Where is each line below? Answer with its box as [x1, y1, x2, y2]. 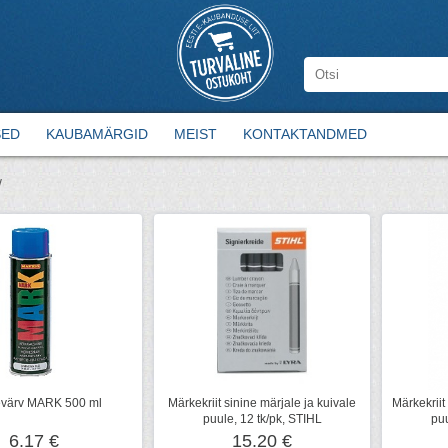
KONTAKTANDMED [243, 126, 367, 142]
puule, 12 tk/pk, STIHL [202, 413, 322, 425]
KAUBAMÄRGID [46, 126, 148, 142]
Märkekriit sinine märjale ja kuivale [168, 397, 356, 409]
